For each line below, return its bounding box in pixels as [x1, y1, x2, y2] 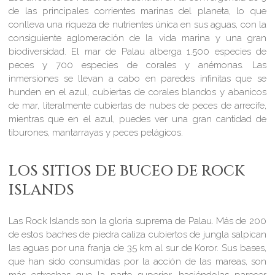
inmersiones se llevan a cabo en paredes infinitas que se [9, 72, 266, 84]
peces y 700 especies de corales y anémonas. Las [9, 59, 266, 71]
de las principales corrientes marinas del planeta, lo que [9, 5, 266, 17]
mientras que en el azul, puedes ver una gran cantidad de [9, 113, 266, 125]
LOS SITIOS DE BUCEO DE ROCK [9, 161, 246, 182]
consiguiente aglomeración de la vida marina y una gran [9, 32, 266, 44]
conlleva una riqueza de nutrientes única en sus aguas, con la [9, 18, 266, 30]
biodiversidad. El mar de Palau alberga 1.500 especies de [9, 45, 266, 57]
